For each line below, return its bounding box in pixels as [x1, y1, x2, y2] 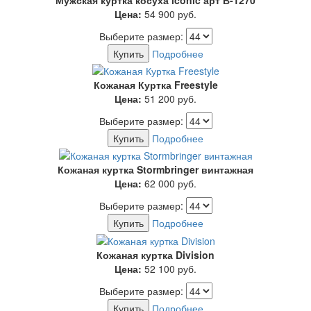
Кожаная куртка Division [96, 247, 215, 262]
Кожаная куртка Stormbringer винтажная [58, 162, 253, 177]
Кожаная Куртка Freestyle [93, 77, 218, 92]
